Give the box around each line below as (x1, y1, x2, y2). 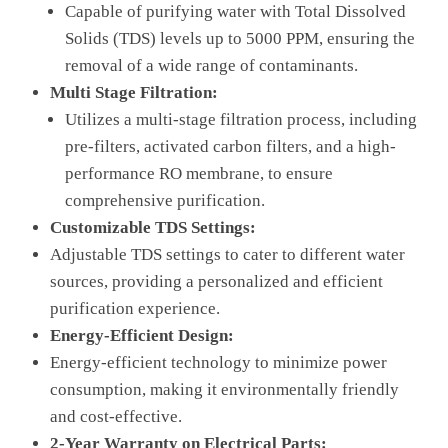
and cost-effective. (50, 406, 182, 426)
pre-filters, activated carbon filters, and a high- (65, 136, 396, 156)
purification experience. (50, 298, 220, 318)
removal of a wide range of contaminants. (65, 55, 358, 75)
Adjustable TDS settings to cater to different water (50, 244, 405, 264)
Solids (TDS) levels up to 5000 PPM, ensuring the (65, 28, 415, 48)
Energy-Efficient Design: (50, 325, 234, 345)
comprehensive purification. (65, 190, 265, 210)
